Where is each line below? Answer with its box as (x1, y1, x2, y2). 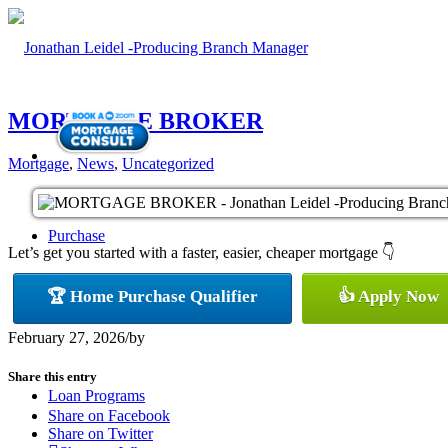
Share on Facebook (48, 407, 170, 425)
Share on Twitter (48, 425, 153, 443)
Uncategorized (122, 154, 214, 172)
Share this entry (8, 368, 97, 384)
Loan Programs (48, 386, 145, 404)
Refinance (48, 306, 112, 324)
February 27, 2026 (8, 328, 125, 346)
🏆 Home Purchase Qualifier (47, 286, 258, 306)
